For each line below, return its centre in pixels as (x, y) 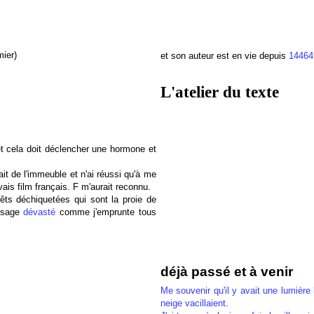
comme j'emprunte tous (106, 212)
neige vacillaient (193, 303)
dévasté (40, 212)
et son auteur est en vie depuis (224, 56)
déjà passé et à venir (226, 272)
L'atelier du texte (219, 92)
